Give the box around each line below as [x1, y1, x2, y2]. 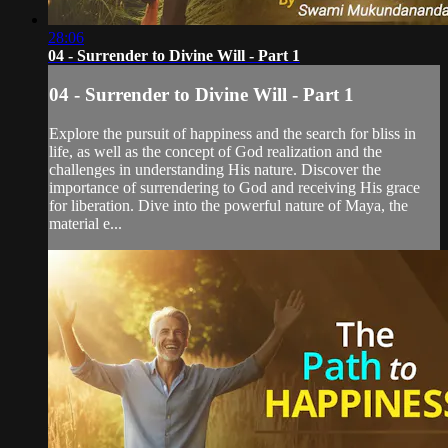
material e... [49, 214, 122, 232]
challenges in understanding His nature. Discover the [49, 160, 381, 178]
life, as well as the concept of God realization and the [49, 142, 382, 160]
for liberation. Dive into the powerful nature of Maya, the [49, 196, 408, 214]
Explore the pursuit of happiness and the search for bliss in [49, 124, 416, 142]
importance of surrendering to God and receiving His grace [49, 178, 420, 196]
